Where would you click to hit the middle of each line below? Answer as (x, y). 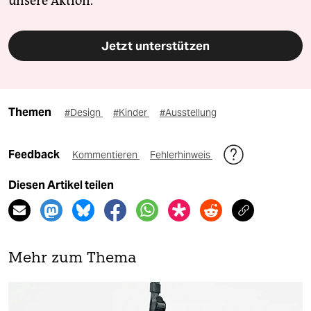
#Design (84, 113)
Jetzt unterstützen (155, 46)
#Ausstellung (188, 113)
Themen (30, 112)
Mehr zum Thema (73, 259)
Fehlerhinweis (181, 155)
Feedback (35, 155)
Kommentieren (106, 155)
